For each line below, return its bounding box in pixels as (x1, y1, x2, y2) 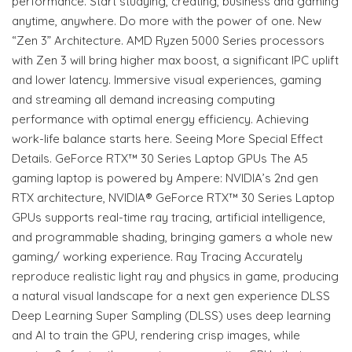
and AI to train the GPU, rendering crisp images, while (12, 327, 300, 343)
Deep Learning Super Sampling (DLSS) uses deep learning (12, 307, 331, 323)
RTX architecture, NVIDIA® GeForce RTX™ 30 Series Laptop (12, 189, 335, 205)
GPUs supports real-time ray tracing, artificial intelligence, (12, 209, 325, 225)
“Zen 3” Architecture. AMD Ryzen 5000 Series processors (12, 32, 324, 48)
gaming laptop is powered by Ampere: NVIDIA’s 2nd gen (12, 170, 318, 185)
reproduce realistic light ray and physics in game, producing (12, 268, 339, 284)
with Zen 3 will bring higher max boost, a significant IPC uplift (12, 52, 339, 68)
